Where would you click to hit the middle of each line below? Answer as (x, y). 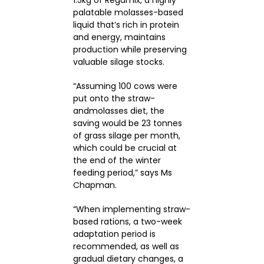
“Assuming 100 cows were (125, 86)
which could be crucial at (125, 148)
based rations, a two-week (127, 221)
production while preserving (130, 49)
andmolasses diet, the (118, 110)
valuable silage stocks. (118, 62)
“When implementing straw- (131, 209)
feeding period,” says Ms (122, 172)
